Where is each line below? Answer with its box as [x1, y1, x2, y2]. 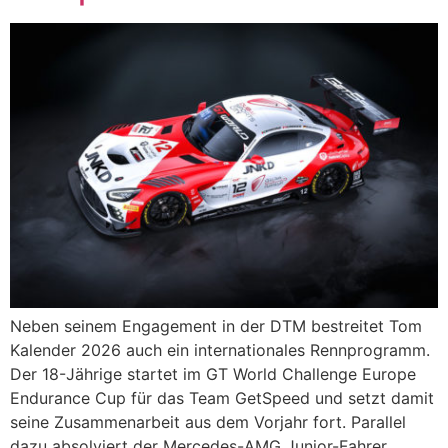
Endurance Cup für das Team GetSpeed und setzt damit [10, 388, 434, 409]
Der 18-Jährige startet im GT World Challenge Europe [10, 364, 416, 385]
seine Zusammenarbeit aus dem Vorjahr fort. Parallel [10, 412, 406, 433]
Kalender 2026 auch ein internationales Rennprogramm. [10, 340, 430, 361]
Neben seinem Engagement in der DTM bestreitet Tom [10, 316, 422, 337]
